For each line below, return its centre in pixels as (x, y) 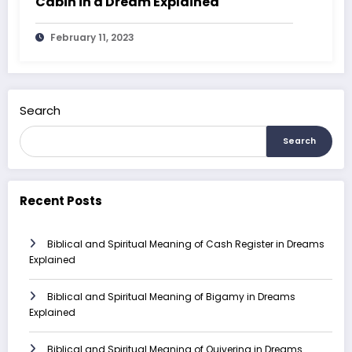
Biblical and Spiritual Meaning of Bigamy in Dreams (171, 297)
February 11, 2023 (92, 37)
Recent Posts (61, 200)
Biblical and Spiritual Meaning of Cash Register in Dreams (186, 244)
